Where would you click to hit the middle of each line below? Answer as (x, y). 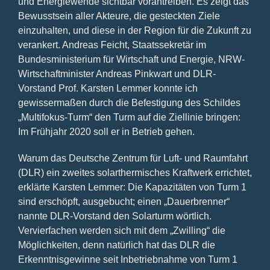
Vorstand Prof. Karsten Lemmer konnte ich (108, 88)
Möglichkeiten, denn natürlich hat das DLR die (117, 245)
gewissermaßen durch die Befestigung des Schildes (129, 102)
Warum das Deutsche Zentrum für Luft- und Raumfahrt (133, 158)
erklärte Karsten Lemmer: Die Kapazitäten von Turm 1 (132, 187)
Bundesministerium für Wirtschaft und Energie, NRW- (131, 59)
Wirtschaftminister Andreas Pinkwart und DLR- (117, 74)
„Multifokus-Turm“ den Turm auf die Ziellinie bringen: (129, 117)
